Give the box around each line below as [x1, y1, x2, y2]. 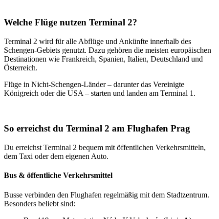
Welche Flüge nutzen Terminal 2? [4, 17, 137, 27]
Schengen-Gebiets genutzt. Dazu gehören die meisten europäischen [4, 45, 211, 54]
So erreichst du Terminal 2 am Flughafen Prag [4, 123, 190, 134]
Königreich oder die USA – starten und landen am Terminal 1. [4, 88, 196, 97]
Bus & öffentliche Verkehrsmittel [4, 171, 112, 180]
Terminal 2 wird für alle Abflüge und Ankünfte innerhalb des [4, 37, 191, 45]
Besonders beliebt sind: [4, 199, 75, 208]
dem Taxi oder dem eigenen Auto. [4, 152, 109, 161]
